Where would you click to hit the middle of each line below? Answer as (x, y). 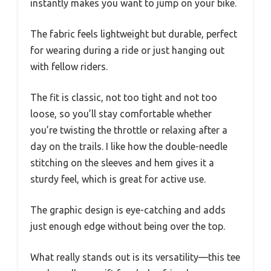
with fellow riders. (69, 66)
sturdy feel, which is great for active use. (118, 179)
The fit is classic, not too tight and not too (124, 97)
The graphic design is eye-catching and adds (128, 210)
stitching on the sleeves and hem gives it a (122, 162)
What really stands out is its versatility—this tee (135, 257)
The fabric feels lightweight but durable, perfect (134, 34)
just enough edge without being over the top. (128, 226)
